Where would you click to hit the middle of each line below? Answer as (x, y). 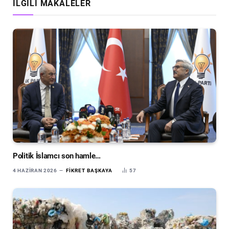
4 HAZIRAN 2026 (35, 171)
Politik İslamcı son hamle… (57, 156)
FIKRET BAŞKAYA (89, 171)
